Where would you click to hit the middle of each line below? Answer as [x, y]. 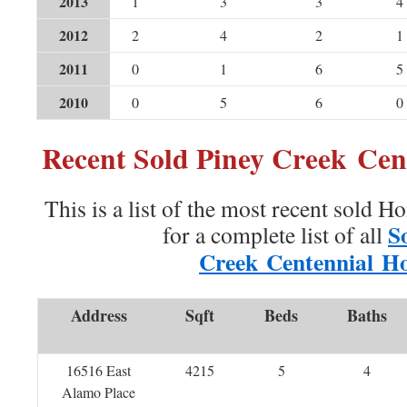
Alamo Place [99, 392]
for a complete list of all [275, 234]
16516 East [99, 370]
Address [99, 315]
